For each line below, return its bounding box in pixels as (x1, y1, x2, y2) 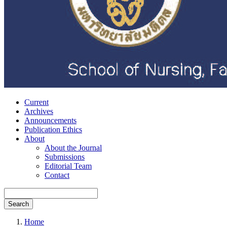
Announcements (24, 116, 77, 125)
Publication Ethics (24, 125, 82, 134)
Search (8, 200, 29, 208)
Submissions (45, 153, 85, 161)
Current (24, 98, 49, 106)
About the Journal (45, 143, 102, 152)
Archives (24, 107, 53, 116)
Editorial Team (45, 162, 92, 170)
